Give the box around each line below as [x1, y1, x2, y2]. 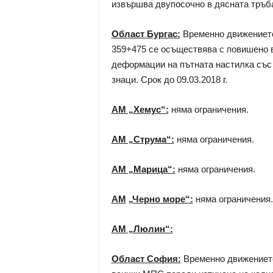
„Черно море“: [128, 194, 193, 204]
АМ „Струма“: [111, 134, 174, 144]
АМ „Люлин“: [111, 224, 173, 234]
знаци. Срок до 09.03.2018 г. [111, 74, 227, 85]
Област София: [111, 253, 181, 264]
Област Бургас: [111, 29, 180, 39]
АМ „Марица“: [111, 164, 175, 174]
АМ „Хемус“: [111, 104, 169, 115]
